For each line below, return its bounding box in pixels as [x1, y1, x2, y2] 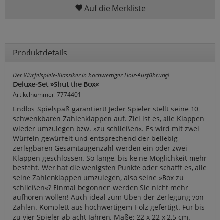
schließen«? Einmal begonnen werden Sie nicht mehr [13, 182, 188, 192]
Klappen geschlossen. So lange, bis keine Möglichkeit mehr [13, 153, 207, 163]
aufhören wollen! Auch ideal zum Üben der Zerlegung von [13, 192, 204, 202]
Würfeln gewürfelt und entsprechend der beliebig [13, 133, 178, 143]
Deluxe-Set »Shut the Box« [13, 79, 99, 89]
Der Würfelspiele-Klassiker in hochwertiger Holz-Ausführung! [13, 70, 169, 79]
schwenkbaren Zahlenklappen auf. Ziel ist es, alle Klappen [13, 113, 204, 123]
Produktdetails [13, 47, 67, 58]
